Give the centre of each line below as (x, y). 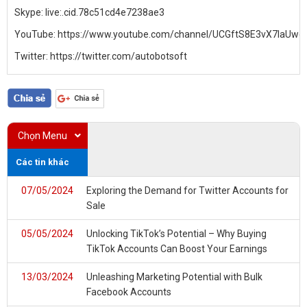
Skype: (30, 12)
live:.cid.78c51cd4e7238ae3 (105, 12)
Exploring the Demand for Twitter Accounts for (187, 191)
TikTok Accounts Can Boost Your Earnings (177, 249)
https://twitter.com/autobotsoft (119, 56)
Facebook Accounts (129, 292)
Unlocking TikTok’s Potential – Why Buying (176, 234)
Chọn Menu (42, 136)
